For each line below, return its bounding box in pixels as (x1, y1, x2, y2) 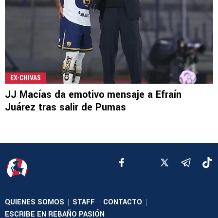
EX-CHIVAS (10, 73, 41, 82)
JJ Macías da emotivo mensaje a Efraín (5, 87, 182, 102)
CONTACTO (103, 197, 142, 207)
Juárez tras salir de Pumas (5, 100, 126, 114)
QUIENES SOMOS (5, 197, 64, 207)
